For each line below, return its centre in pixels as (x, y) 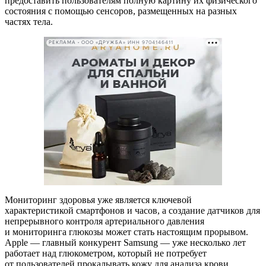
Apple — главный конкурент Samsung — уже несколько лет (125, 242)
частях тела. (29, 21)
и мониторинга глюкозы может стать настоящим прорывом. (126, 232)
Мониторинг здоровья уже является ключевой (98, 199)
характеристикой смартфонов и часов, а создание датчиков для (132, 210)
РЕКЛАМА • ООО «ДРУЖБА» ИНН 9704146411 (111, 43)
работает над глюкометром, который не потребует (106, 253)
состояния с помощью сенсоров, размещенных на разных (121, 11)
